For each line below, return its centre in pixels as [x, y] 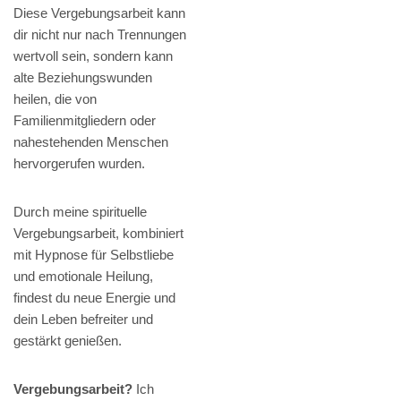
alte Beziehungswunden [83, 78]
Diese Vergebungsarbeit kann [99, 13]
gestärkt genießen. [68, 341]
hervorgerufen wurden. [79, 164]
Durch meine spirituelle [80, 212]
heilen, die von [55, 99]
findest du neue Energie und [94, 298]
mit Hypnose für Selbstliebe [94, 255]
